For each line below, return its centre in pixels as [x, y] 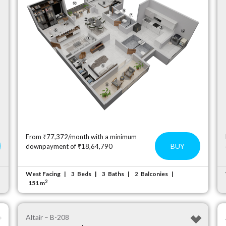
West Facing [43, 174]
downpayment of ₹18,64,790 [69, 146]
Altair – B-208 [48, 217]
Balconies [155, 174]
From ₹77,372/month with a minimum [81, 137]
